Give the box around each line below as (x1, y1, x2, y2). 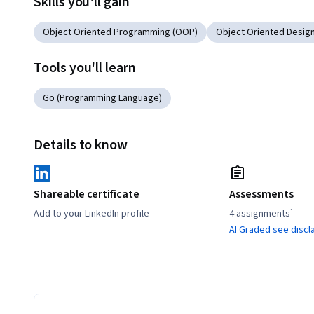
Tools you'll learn (34, 58, 136, 78)
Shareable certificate (34, 186, 139, 203)
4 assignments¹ (229, 207, 294, 221)
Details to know (34, 135, 128, 156)
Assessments (229, 186, 294, 203)
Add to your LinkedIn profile (34, 207, 149, 221)
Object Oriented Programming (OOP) (43, 25, 198, 40)
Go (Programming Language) (43, 91, 162, 106)
